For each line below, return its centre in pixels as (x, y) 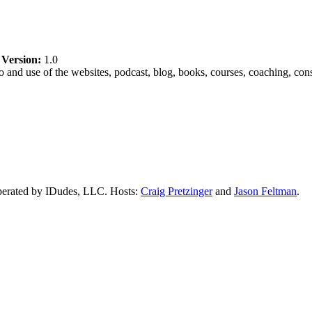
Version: (21, 60)
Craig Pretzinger (177, 191)
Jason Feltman (265, 191)
